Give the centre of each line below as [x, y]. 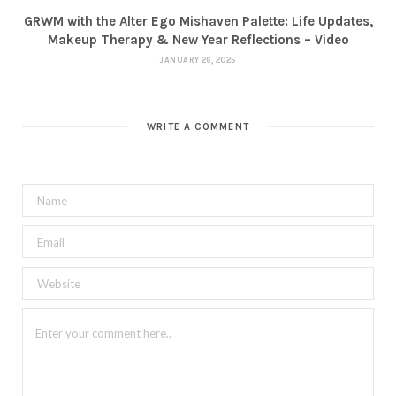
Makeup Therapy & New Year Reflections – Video [198, 40]
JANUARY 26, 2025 [198, 61]
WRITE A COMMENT [198, 127]
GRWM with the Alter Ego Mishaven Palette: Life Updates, [198, 22]
